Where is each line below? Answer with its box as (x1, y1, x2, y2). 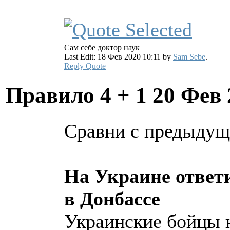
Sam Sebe (173, 52, 205, 62)
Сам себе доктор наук (64, 43, 140, 52)
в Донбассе (64, 188, 160, 210)
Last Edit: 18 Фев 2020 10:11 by (64, 52, 173, 62)
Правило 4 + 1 (6, 83, 152, 108)
